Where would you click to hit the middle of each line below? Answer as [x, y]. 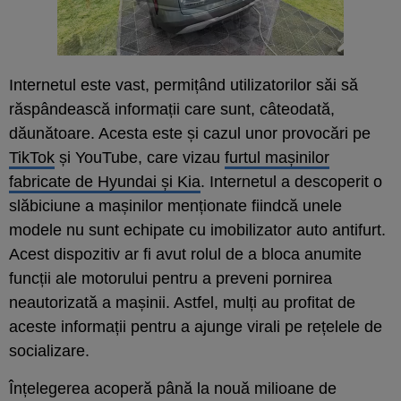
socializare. [49, 350]
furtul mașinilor [277, 157]
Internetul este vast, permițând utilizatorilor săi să [183, 85]
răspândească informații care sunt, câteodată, [172, 109]
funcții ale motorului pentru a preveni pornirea [171, 278]
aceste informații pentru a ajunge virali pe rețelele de [196, 326]
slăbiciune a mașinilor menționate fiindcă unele [175, 205]
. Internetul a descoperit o [291, 181]
